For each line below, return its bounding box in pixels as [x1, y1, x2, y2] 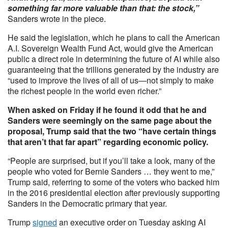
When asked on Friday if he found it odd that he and [8, 104, 207, 116]
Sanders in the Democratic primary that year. [8, 197, 167, 209]
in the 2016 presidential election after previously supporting [8, 187, 220, 198]
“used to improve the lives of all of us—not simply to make [8, 74, 214, 86]
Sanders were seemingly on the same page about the [8, 115, 212, 126]
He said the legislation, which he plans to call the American [8, 32, 220, 43]
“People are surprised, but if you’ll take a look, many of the [8, 155, 215, 166]
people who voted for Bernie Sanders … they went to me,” [8, 165, 214, 177]
